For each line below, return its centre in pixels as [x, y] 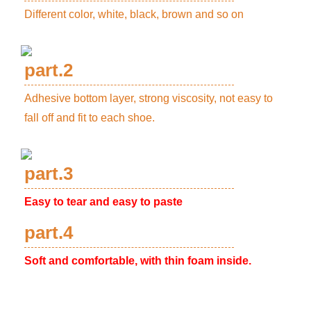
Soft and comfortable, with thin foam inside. [138, 260]
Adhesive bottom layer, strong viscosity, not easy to [149, 98]
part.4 [49, 232]
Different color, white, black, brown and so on [134, 14]
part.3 [49, 173]
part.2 [49, 70]
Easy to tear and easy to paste [103, 201]
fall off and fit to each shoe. [90, 117]
